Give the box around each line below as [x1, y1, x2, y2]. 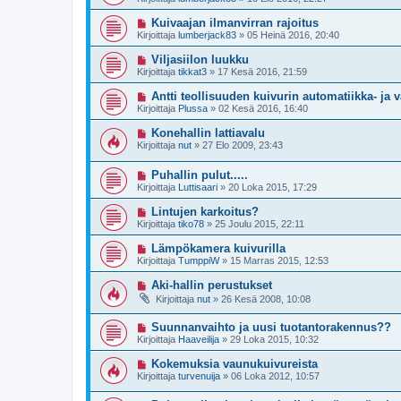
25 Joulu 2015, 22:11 [215, 218, 304, 229]
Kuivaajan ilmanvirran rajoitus [150, 16, 319, 30]
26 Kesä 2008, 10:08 [221, 293, 311, 304]
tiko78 [178, 218, 204, 229]
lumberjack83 [178, 30, 236, 41]
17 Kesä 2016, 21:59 [218, 66, 307, 78]
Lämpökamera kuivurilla [150, 241, 286, 255]
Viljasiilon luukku [150, 53, 249, 67]
